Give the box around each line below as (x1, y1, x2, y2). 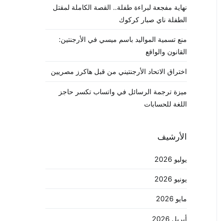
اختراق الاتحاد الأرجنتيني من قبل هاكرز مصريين (51, 67, 187, 76)
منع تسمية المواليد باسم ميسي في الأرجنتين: (59, 35, 187, 44)
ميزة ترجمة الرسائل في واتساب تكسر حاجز (59, 87, 187, 96)
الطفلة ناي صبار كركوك (119, 15, 187, 24)
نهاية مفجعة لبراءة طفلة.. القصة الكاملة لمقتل (53, 2, 187, 11)
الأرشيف (157, 131, 187, 142)
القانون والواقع (146, 47, 187, 56)
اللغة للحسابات (144, 99, 187, 108)
